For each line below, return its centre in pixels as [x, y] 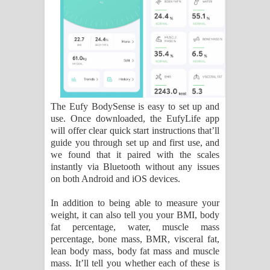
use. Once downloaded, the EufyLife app [135, 119]
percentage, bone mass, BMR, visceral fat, [135, 239]
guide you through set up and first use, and [135, 143]
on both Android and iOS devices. [115, 179]
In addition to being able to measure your [135, 203]
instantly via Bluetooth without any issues [135, 167]
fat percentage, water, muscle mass [135, 227]
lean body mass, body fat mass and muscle [135, 251]
